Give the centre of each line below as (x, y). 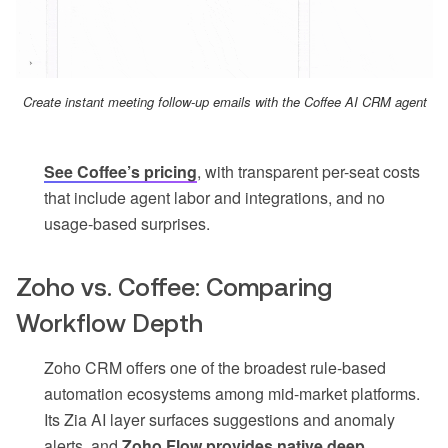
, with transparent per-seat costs (308, 172)
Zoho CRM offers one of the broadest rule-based (215, 368)
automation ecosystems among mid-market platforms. (232, 394)
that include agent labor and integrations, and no (214, 198)
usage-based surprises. (127, 224)
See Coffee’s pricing (120, 172)
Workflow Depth (109, 323)
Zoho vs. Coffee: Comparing (174, 287)
